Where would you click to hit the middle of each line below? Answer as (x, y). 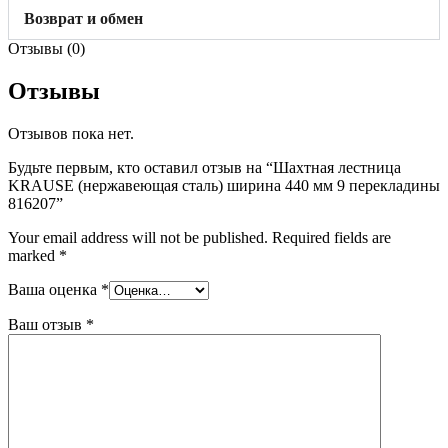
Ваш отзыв (47, 324)
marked (33, 255)
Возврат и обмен (83, 18)
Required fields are (331, 237)
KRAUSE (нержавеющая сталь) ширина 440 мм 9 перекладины (224, 185)
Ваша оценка (54, 289)
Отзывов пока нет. (71, 133)
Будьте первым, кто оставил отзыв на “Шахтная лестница (204, 167)
